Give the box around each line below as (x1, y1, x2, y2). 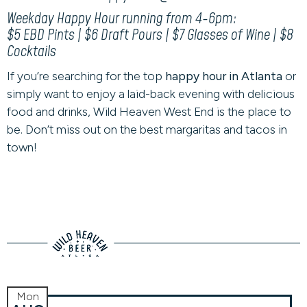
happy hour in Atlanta (165, 69, 282, 83)
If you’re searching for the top (7, 69, 165, 83)
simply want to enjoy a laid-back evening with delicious (7, 86, 295, 101)
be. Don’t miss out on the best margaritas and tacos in (7, 122, 287, 136)
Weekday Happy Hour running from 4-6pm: (7, 9, 236, 29)
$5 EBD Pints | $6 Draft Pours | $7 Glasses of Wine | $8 (7, 25, 293, 45)
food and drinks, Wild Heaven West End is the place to (7, 104, 291, 119)
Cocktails (7, 42, 56, 62)
